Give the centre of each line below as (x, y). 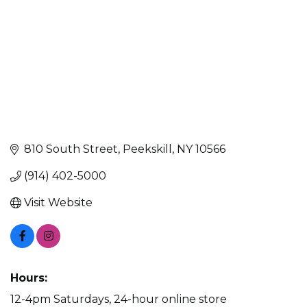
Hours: (29, 278)
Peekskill (147, 149)
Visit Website (58, 203)
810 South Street (71, 149)
